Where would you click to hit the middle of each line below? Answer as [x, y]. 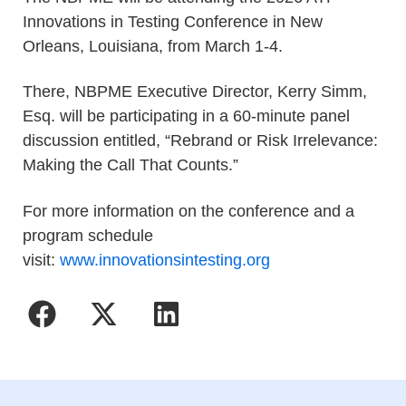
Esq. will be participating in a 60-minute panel [186, 116]
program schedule [88, 235]
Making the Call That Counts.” [130, 165]
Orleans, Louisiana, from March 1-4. [153, 46]
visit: [41, 260]
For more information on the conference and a [188, 211]
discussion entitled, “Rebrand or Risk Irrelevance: [200, 141]
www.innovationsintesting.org [165, 260]
